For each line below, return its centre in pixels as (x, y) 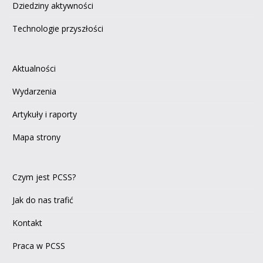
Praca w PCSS (39, 246)
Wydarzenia (35, 92)
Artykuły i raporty (45, 114)
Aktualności (34, 69)
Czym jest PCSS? (44, 177)
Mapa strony (37, 137)
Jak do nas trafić (43, 200)
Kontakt (28, 223)
